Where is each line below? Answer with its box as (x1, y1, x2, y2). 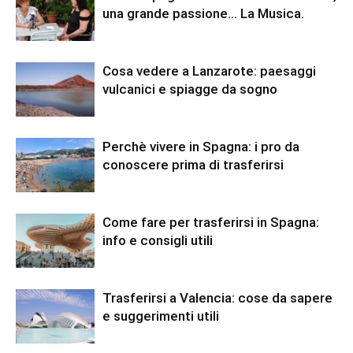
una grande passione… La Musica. (102, 6, 304, 21)
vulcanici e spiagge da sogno (102, 81, 277, 97)
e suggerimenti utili (102, 308, 219, 324)
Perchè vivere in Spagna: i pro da (102, 139, 299, 154)
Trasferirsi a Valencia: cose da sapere (102, 290, 333, 306)
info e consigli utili (102, 232, 213, 248)
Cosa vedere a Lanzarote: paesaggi (102, 63, 316, 79)
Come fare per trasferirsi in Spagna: (102, 214, 319, 230)
